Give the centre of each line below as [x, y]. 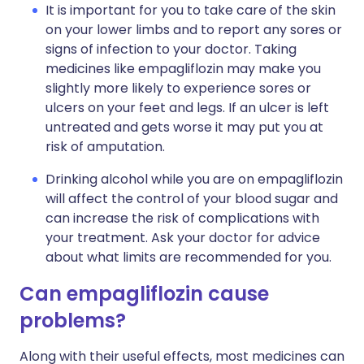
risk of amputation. [105, 147]
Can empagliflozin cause [144, 294]
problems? [73, 321]
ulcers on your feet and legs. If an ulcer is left [187, 108]
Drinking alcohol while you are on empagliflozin [194, 179]
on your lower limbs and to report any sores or [194, 30]
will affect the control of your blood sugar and [192, 199]
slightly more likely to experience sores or [178, 88]
